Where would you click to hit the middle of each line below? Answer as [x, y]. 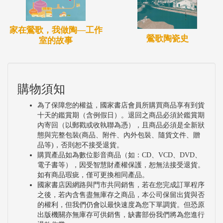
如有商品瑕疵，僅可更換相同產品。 [93, 175]
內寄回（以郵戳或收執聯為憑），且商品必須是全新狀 [121, 125]
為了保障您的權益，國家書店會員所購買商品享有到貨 [121, 105]
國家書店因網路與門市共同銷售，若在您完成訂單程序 [121, 185]
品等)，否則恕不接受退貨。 [80, 145]
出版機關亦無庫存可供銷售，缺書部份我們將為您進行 [121, 215]
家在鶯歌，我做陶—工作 [56, 30]
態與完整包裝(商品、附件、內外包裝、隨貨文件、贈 [119, 135]
